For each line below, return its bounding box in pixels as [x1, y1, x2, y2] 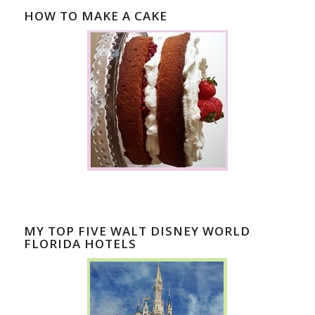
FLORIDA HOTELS [23, 236, 136, 252]
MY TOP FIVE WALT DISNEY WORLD [23, 223, 250, 240]
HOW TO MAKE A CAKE [23, 7, 167, 24]
